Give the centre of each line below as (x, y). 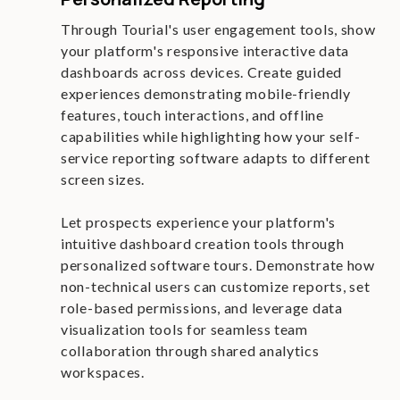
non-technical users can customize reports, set (216, 286)
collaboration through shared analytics (190, 350)
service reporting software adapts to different (216, 158)
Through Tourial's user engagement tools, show (218, 29)
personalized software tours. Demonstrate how (218, 265)
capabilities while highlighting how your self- (211, 136)
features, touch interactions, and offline (192, 115)
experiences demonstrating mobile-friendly (206, 93)
